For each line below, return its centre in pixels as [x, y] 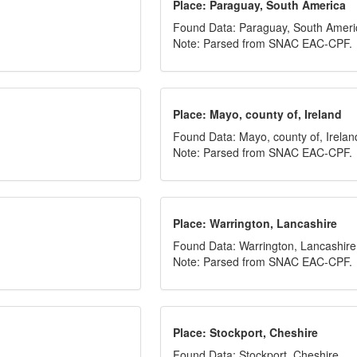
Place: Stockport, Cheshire [246, 332]
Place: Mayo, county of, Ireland [258, 114]
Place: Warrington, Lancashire [255, 223]
